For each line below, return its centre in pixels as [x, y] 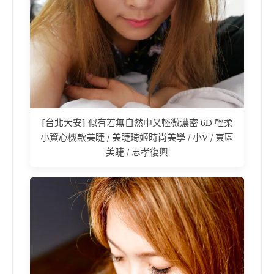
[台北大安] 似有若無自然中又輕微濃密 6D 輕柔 [137, 123]
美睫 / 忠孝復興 [137, 153]
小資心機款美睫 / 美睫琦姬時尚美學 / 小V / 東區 [137, 138]
